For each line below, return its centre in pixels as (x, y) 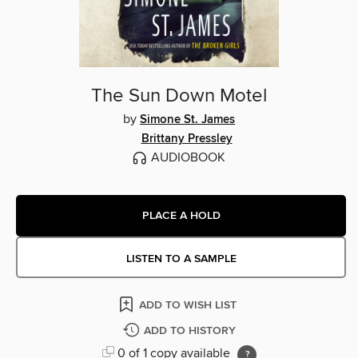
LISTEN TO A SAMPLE (181, 259)
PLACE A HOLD (181, 215)
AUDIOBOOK (188, 158)
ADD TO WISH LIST (188, 306)
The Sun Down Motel (179, 96)
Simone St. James (187, 120)
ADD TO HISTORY (189, 331)
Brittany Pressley (187, 139)
